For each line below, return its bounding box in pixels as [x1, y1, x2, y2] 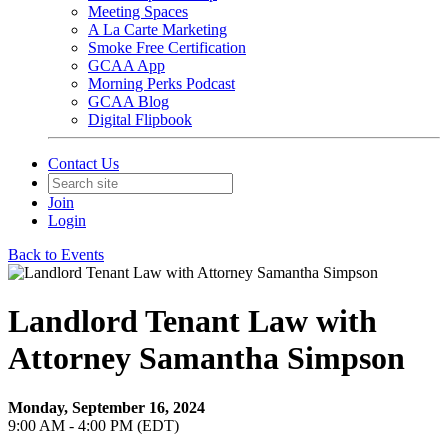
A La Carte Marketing [88, 21, 227, 38]
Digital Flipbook [88, 111, 192, 128]
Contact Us [48, 155, 119, 172]
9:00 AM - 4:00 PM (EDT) [8, 416, 179, 434]
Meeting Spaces [88, 3, 188, 20]
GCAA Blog [88, 93, 169, 110]
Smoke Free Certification [88, 39, 246, 56]
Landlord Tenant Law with [8, 303, 377, 340]
